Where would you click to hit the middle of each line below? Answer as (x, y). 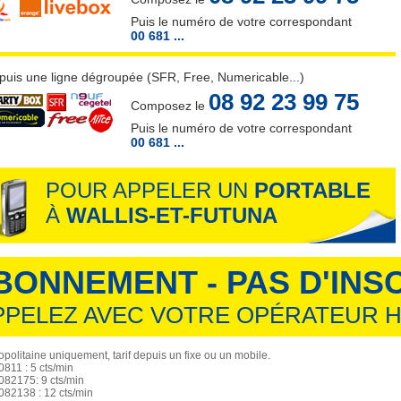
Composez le (170, 106)
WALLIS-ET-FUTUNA (172, 215)
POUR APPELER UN (150, 190)
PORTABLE (312, 190)
